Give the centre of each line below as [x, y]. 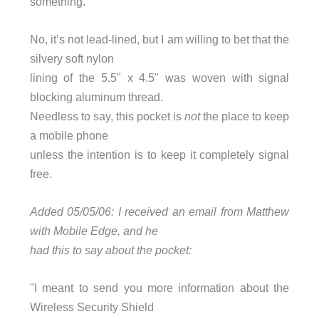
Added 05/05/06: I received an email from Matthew [159, 212]
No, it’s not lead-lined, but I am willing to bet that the [159, 39]
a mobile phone [69, 135]
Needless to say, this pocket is [107, 116]
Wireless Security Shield [91, 307]
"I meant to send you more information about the [159, 288]
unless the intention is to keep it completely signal [159, 154]
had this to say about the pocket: [110, 250]
